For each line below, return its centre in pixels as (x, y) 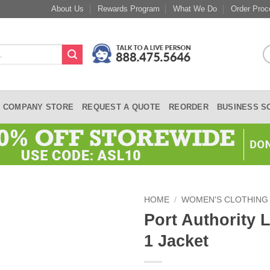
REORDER (189, 107)
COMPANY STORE (38, 107)
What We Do (195, 9)
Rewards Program (128, 9)
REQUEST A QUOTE (121, 107)
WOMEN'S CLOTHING (225, 200)
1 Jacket (176, 240)
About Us (68, 9)
